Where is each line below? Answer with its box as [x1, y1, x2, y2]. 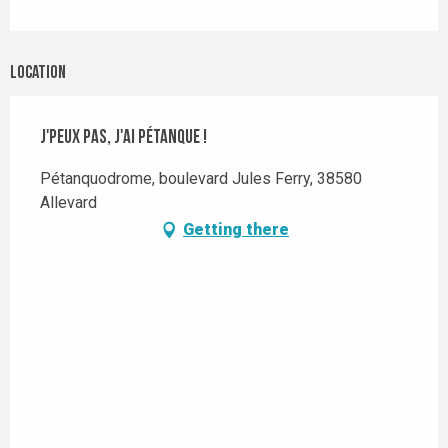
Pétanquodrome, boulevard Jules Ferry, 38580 [40, 169, 362, 189]
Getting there [183, 220, 289, 240]
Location [10, 64, 66, 84]
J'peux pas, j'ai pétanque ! [40, 129, 207, 149]
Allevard [40, 193, 97, 213]
